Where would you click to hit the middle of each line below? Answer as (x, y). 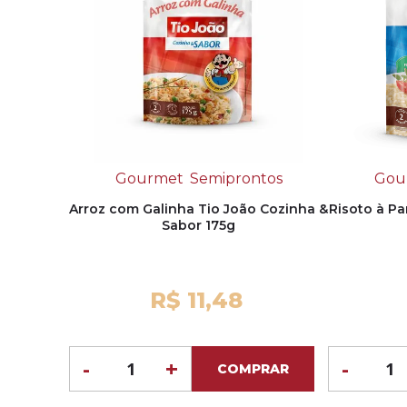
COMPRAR (253, 369)
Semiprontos (236, 179)
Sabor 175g (199, 226)
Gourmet (149, 179)
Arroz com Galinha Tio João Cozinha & (199, 209)
